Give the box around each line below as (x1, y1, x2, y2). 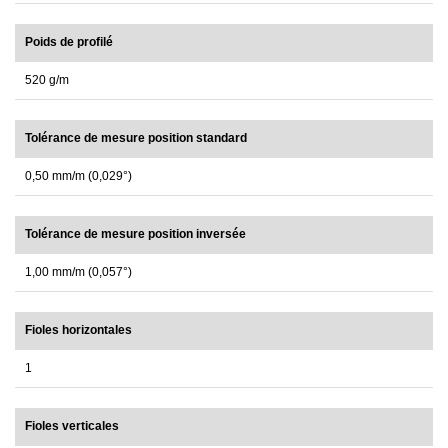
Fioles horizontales (25, 323, 132, 338)
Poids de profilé (25, 35, 113, 50)
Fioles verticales (25, 419, 119, 434)
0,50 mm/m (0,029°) (25, 169, 132, 184)
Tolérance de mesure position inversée (25, 227, 246, 242)
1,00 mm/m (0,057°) (25, 265, 132, 280)
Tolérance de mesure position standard (25, 131, 247, 146)
